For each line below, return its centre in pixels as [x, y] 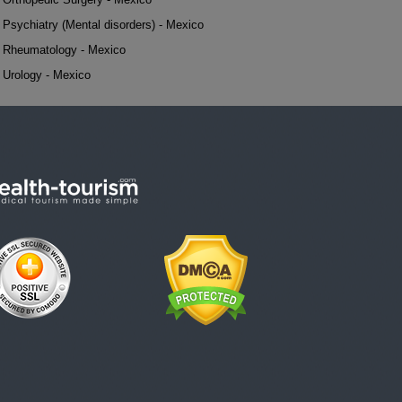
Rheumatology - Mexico [64, 50]
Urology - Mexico [47, 75]
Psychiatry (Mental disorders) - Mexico [103, 25]
